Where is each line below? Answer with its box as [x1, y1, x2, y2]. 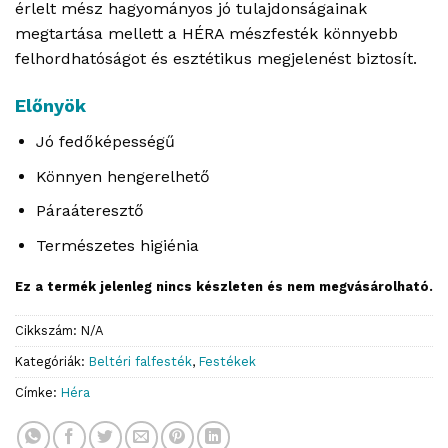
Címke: [15, 385, 61, 401]
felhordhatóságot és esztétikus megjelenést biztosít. [15, 49, 417, 69]
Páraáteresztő [35, 201, 144, 221]
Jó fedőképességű [35, 132, 175, 152]
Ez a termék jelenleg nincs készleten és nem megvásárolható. [15, 278, 433, 294]
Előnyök [15, 95, 86, 117]
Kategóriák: [15, 354, 89, 370]
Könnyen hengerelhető [35, 166, 210, 186]
